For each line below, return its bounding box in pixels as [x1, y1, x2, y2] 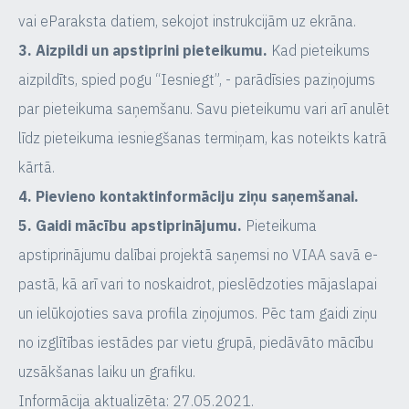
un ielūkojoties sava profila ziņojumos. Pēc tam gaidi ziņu [18, 304, 377, 322]
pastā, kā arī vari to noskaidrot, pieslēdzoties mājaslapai [18, 275, 377, 293]
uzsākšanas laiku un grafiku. [18, 362, 195, 381]
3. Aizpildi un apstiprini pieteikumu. [18, 41, 271, 59]
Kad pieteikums [271, 41, 370, 59]
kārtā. [18, 158, 55, 176]
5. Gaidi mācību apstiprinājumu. [18, 216, 242, 235]
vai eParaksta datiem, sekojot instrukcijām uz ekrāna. [18, 12, 356, 30]
